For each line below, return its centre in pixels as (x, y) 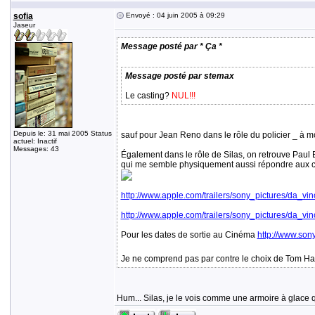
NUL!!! (183, 96)
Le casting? (148, 96)
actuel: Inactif (35, 141)
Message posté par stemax (179, 76)
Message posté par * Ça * (171, 46)
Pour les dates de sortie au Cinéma (189, 235)
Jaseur (24, 25)
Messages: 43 (36, 149)
